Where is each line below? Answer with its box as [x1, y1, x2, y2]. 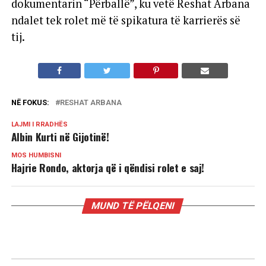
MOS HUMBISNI [11, 151, 61, 160]
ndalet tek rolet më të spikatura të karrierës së [11, 13, 240, 28]
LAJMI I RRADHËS [11, 121, 68, 129]
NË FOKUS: [11, 98, 49, 107]
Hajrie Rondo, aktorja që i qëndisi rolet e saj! [11, 160, 205, 176]
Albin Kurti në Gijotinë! [11, 129, 109, 145]
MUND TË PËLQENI [90, 200, 176, 212]
